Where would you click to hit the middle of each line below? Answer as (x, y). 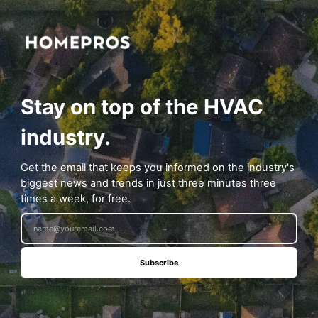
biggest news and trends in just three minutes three (149, 183)
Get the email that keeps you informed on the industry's (158, 167)
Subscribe (159, 263)
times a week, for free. (76, 198)
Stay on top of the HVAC (142, 107)
